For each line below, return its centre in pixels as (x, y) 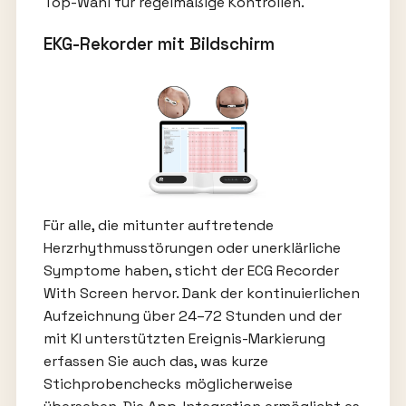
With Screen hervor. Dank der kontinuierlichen (201, 293)
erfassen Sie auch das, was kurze (155, 361)
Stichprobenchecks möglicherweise (168, 383)
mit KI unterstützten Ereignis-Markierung (184, 338)
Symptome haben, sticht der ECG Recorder (191, 270)
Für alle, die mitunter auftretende (158, 225)
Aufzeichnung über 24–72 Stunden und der (192, 315)
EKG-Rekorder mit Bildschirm (159, 43)
